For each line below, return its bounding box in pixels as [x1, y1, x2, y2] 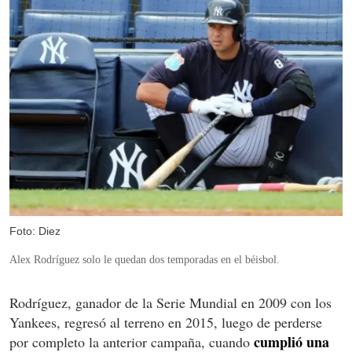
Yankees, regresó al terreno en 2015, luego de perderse [9, 313, 322, 332]
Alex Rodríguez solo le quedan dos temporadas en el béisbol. [9, 254, 280, 266]
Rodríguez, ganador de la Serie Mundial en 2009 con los [9, 293, 332, 313]
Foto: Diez [9, 225, 60, 238]
